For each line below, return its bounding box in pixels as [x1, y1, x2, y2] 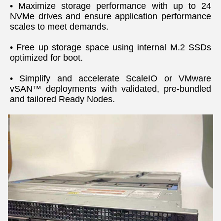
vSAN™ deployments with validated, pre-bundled [10, 83, 211, 94]
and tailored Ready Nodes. [10, 94, 115, 104]
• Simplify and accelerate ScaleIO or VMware [10, 73, 211, 83]
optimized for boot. [10, 52, 83, 63]
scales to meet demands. [10, 21, 109, 32]
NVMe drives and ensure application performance [10, 11, 211, 21]
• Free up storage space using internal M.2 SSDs [10, 42, 211, 52]
